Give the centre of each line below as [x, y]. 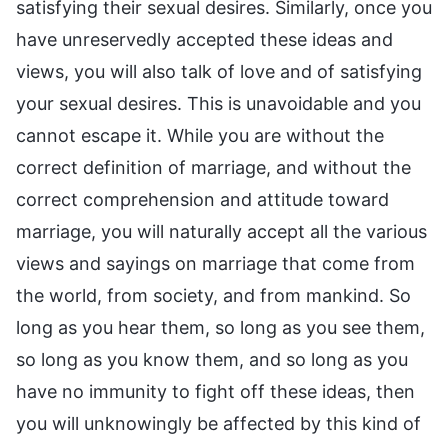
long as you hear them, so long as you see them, [220, 328]
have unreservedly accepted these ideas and [204, 40]
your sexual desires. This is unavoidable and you [218, 104]
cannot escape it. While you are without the [200, 136]
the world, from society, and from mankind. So [213, 296]
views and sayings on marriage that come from [215, 264]
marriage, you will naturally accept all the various [221, 232]
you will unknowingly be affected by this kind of [218, 424]
